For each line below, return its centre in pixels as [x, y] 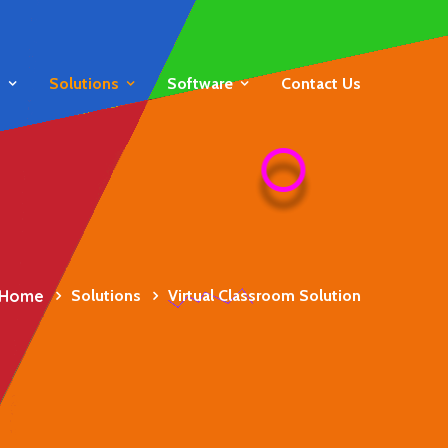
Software [200, 83]
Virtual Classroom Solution [264, 295]
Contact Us [321, 83]
